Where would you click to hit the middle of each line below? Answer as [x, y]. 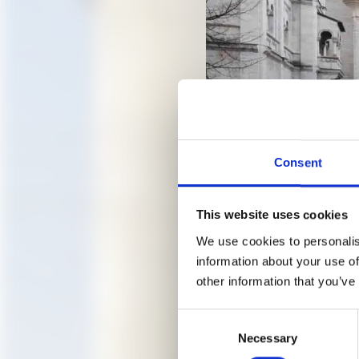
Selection [202, 339]
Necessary [268, 337]
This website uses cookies [272, 215]
